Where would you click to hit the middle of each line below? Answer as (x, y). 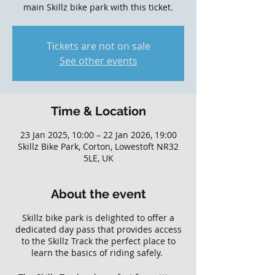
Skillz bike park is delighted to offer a (98, 218)
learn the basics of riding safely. (98, 253)
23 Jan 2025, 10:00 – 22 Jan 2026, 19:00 (98, 135)
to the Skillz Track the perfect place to (98, 241)
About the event (98, 194)
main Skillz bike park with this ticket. (98, 7)
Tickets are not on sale (98, 46)
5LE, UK (98, 158)
